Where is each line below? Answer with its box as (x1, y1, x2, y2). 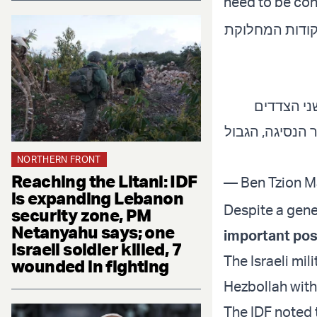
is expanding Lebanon (11, 187, 183, 209)
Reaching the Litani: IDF (11, 170, 197, 192)
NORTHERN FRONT (17, 153, 101, 165)
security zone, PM (11, 204, 151, 226)
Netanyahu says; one (11, 221, 175, 243)
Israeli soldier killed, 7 (11, 238, 181, 260)
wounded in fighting (11, 255, 169, 277)
